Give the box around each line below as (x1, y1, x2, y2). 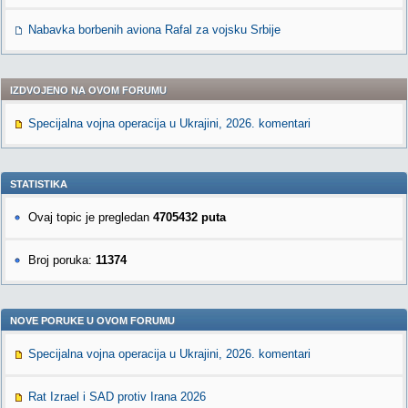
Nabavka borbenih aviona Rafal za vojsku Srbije (28, 23, 280, 36)
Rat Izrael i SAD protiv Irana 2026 (28, 390, 206, 403)
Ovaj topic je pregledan (28, 210, 153, 224)
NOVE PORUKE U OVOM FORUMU (10, 315, 175, 326)
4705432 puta (153, 210, 226, 224)
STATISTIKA (10, 178, 67, 189)
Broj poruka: (28, 253, 96, 267)
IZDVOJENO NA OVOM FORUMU (10, 85, 167, 96)
